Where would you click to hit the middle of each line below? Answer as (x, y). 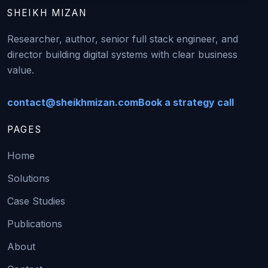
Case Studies (36, 201)
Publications (35, 223)
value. (21, 70)
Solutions (28, 178)
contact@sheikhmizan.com (73, 102)
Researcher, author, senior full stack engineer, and (123, 39)
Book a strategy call (186, 102)
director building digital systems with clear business (122, 54)
